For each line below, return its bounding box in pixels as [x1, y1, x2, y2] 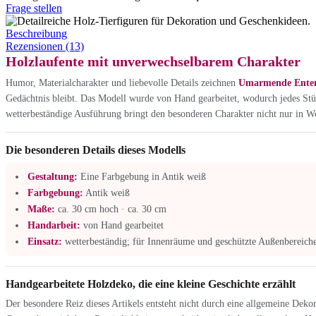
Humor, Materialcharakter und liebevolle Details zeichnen [6, 77, 238, 88]
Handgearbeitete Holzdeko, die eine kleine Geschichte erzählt [6, 277, 296, 290]
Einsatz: [28, 236, 62, 247]
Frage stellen [6, 1, 62, 14]
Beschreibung [6, 27, 67, 39]
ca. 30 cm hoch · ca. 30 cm [55, 203, 166, 214]
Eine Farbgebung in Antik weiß [78, 171, 206, 182]
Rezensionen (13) [6, 39, 84, 52]
